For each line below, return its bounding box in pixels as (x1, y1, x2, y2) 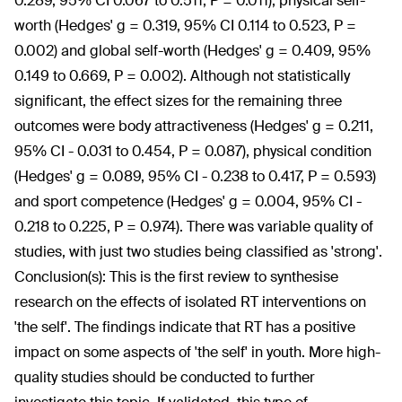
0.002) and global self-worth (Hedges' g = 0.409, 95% (14, 41, 371, 60)
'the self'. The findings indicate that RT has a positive (14, 318, 355, 336)
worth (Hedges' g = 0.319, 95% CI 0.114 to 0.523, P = (14, 16, 356, 35)
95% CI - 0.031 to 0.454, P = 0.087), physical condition (14, 142, 371, 161)
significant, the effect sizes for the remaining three (14, 92, 342, 110)
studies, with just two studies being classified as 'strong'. (14, 242, 382, 261)
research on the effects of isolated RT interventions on (14, 293, 366, 311)
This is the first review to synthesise (109, 267, 338, 286)
